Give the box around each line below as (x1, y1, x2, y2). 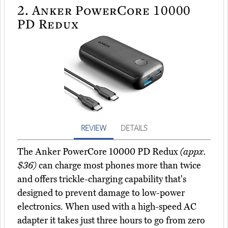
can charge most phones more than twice (37, 160, 201, 172)
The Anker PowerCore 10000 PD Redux (17, 146, 180, 158)
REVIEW (81, 123, 106, 133)
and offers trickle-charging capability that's (17, 174, 186, 185)
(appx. (180, 146, 206, 158)
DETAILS (121, 123, 147, 133)
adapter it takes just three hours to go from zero (17, 215, 205, 226)
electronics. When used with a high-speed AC (17, 201, 196, 213)
